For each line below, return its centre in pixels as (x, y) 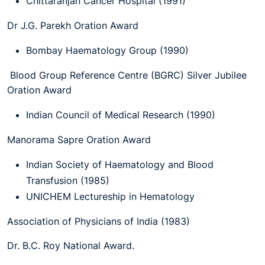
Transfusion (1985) (68, 180)
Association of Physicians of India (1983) (98, 221)
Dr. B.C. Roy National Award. (71, 245)
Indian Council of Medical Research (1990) (121, 115)
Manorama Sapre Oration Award (79, 140)
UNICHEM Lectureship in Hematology (110, 196)
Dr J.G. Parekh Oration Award (73, 25)
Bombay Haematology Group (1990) (107, 50)
